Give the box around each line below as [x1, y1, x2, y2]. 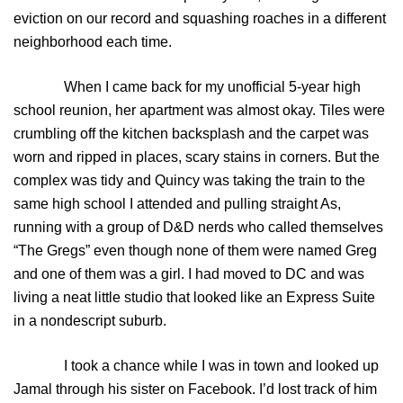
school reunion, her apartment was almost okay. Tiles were [13, 103, 385, 119]
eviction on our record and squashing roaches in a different [13, 11, 386, 27]
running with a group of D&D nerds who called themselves [13, 219, 383, 236]
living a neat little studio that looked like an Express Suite [13, 290, 375, 306]
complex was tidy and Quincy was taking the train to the [13, 173, 365, 189]
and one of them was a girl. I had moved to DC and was [13, 266, 364, 282]
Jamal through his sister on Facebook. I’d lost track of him [13, 381, 377, 398]
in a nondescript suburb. [13, 313, 166, 329]
